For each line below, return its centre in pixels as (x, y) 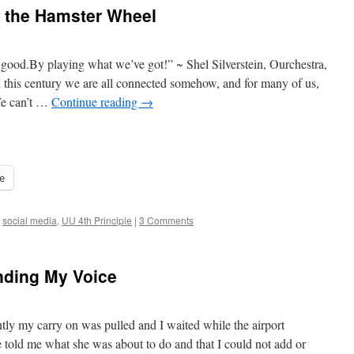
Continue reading (96, 102)
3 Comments (166, 220)
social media (30, 220)
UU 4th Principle (97, 220)
